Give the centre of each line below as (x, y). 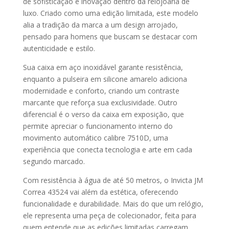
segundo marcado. (54, 162)
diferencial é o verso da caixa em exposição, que (103, 114)
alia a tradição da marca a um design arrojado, (100, 25)
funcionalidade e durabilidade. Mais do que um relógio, (113, 204)
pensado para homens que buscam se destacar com (110, 37)
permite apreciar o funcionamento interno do (98, 126)
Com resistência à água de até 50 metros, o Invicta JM (113, 180)
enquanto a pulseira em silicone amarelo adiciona (105, 79)
